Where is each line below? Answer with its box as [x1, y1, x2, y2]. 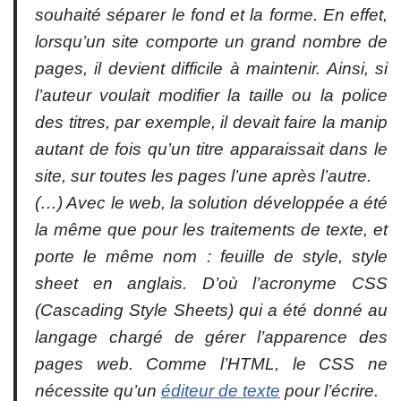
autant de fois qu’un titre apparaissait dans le [35, 140, 388, 159]
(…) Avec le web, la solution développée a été [35, 193, 388, 213]
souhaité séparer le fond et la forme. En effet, [35, 5, 388, 25]
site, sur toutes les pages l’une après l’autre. [35, 166, 371, 186]
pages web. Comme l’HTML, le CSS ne [35, 354, 388, 374]
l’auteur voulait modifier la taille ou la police [35, 86, 388, 106]
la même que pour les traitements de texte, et [35, 220, 388, 240]
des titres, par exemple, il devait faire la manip [35, 113, 388, 132]
